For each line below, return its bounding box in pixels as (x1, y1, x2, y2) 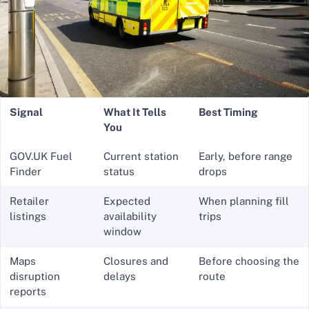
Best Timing (198, 106, 258, 119)
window (103, 226, 141, 238)
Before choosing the (198, 255, 299, 268)
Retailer (9, 195, 49, 208)
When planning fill (198, 195, 289, 208)
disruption (9, 270, 60, 283)
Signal (9, 106, 43, 119)
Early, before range (198, 150, 292, 163)
